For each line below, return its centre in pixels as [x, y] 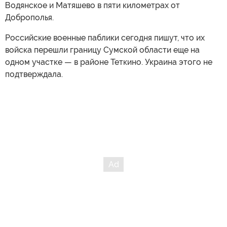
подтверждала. [34, 74]
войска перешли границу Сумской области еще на [102, 50]
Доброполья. [29, 18]
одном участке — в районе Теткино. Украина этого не [109, 62]
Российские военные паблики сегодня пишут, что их [105, 38]
